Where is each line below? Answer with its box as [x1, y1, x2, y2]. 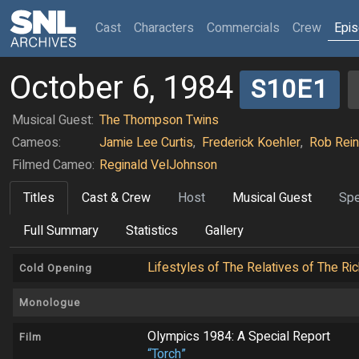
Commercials [207, 18, 280, 38]
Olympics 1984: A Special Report [147, 327, 330, 347]
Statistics [126, 221, 178, 241]
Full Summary [23, 221, 99, 241]
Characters [134, 18, 194, 38]
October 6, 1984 [10, 65, 233, 112]
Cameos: [12, 133, 61, 153]
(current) [120, 18, 167, 37]
